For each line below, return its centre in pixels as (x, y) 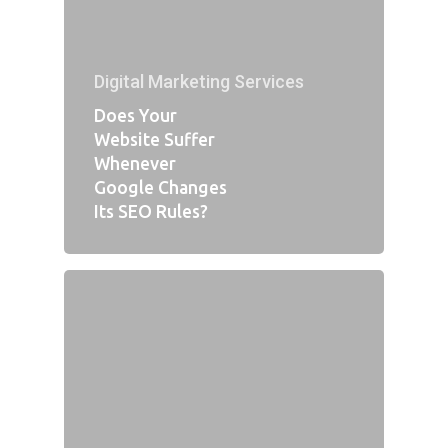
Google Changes (160, 188)
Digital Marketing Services (199, 82)
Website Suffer (154, 140)
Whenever (135, 164)
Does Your (135, 116)
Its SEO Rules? (151, 212)
